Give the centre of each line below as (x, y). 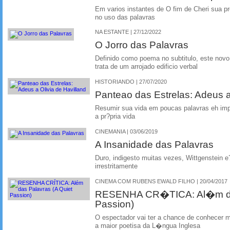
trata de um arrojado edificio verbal (146, 67)
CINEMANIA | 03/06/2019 (126, 131)
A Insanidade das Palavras (154, 144)
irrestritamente (116, 166)
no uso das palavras (125, 17)
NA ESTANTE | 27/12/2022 (128, 32)
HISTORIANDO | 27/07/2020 (131, 82)
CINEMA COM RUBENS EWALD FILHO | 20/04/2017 (161, 181)
